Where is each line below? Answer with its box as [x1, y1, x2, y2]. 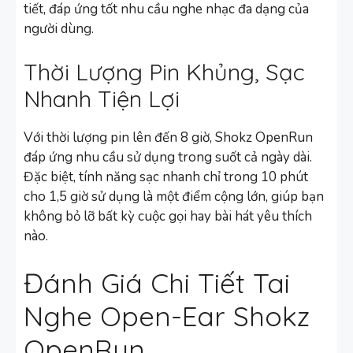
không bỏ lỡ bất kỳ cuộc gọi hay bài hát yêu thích [24, 207, 312, 226]
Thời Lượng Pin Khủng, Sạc [24, 58, 305, 87]
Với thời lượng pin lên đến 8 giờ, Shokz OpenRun [24, 128, 313, 147]
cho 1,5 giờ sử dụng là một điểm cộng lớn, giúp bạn [24, 188, 324, 206]
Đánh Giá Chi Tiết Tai [24, 265, 290, 300]
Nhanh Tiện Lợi [24, 84, 180, 113]
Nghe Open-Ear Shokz [24, 298, 310, 333]
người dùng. [24, 19, 94, 38]
